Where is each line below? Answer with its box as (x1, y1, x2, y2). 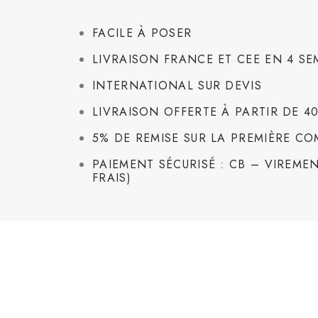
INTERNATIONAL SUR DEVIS (92, 77, 262, 94)
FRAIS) (92, 169, 131, 186)
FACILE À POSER (92, 24, 192, 41)
